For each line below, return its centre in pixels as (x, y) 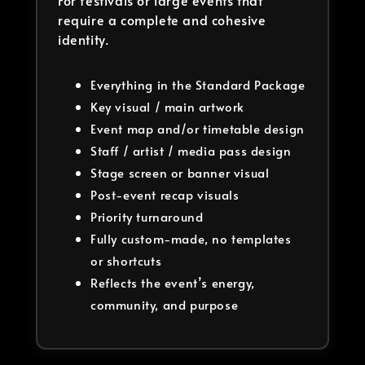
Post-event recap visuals (165, 195)
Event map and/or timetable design (198, 129)
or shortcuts (126, 261)
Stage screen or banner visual (180, 173)
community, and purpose (165, 305)
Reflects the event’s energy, (173, 283)
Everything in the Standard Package (198, 85)
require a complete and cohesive (162, 20)
